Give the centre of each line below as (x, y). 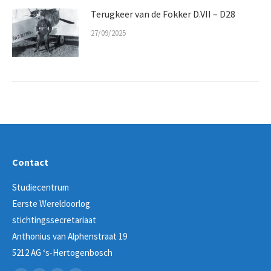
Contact (30, 162)
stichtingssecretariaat (54, 220)
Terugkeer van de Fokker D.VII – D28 (163, 14)
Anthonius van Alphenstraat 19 (70, 236)
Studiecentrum (41, 187)
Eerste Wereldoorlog (51, 203)
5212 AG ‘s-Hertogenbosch (62, 252)
